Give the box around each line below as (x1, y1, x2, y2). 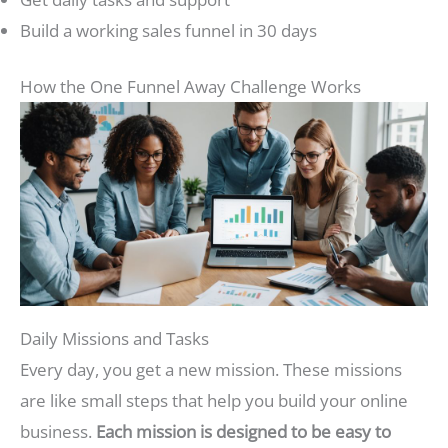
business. (20, 420, 96, 444)
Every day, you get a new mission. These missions (20, 358, 402, 382)
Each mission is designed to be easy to (96, 420, 391, 444)
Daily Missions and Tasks (20, 327, 209, 351)
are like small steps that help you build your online (20, 389, 408, 413)
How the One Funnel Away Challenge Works (20, 75, 361, 99)
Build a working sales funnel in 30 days (20, 18, 317, 42)
